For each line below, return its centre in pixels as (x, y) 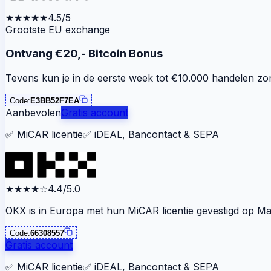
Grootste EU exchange (58, 29)
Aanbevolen (33, 113)
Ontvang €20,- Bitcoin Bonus (84, 54)
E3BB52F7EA (55, 101)
